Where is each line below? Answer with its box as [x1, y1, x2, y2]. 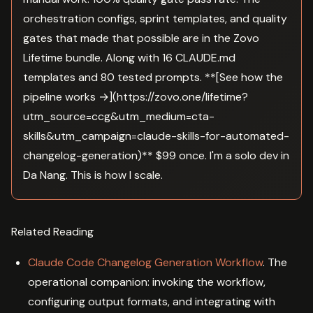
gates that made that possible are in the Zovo [23, 30, 259, 45]
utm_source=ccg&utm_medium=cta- [23, 108, 214, 124]
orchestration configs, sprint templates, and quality [23, 10, 287, 26]
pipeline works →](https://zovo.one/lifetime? [23, 89, 248, 104]
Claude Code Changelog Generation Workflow [28, 254, 263, 270]
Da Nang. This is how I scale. [23, 167, 163, 182]
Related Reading [11, 224, 94, 239]
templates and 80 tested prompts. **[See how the [23, 69, 283, 85]
